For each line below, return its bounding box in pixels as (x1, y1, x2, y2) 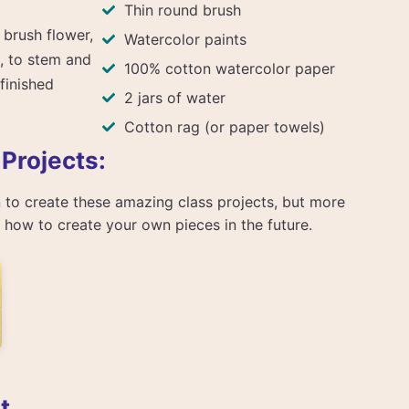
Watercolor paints (123, 29, 246, 48)
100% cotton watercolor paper (123, 58, 335, 78)
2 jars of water (123, 88, 225, 107)
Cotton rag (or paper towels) (123, 117, 325, 136)
